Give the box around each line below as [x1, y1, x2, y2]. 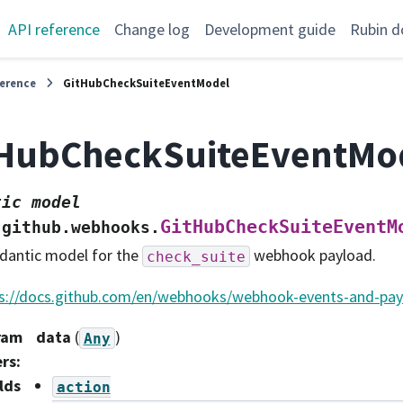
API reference [8, 18, 100, 40]
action [56, 378, 111, 396]
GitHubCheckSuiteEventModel [63, 76, 230, 90]
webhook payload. [250, 245, 376, 266]
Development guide [204, 18, 336, 40]
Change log [114, 18, 190, 40]
